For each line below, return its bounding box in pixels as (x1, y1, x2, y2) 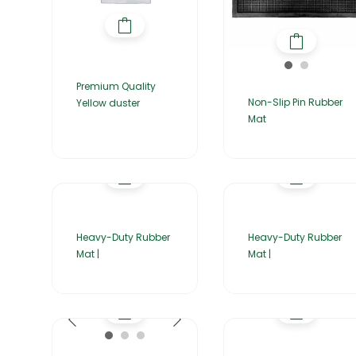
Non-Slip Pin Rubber (248, 95, 342, 110)
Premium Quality (76, 79, 156, 94)
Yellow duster (76, 96, 140, 110)
